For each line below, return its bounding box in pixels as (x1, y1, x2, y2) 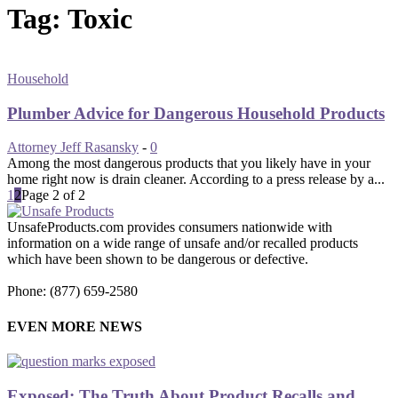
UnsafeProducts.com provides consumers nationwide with (7, 219, 332, 235)
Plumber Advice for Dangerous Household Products (7, 103, 385, 123)
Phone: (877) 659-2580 (7, 283, 138, 299)
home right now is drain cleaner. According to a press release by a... (7, 171, 385, 187)
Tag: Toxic (7, 3, 132, 36)
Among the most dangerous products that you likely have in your (7, 155, 370, 171)
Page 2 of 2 (21, 187, 85, 203)
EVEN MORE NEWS (7, 318, 142, 334)
